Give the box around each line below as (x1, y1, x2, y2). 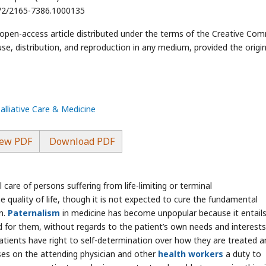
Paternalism (8, 207, 60, 218)
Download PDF (46, 135, 115, 148)
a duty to (223, 248, 261, 259)
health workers (158, 248, 223, 259)
